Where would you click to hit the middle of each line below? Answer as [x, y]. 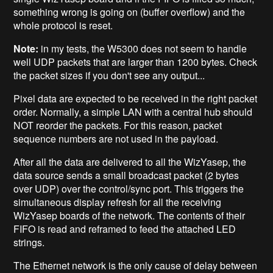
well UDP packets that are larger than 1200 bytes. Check [136, 62]
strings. [29, 242]
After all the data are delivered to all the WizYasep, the [130, 161]
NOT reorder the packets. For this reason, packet [118, 125]
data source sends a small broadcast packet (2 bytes [126, 175]
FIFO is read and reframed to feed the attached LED [125, 229]
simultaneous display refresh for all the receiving [118, 202]
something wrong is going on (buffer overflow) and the [129, 12]
